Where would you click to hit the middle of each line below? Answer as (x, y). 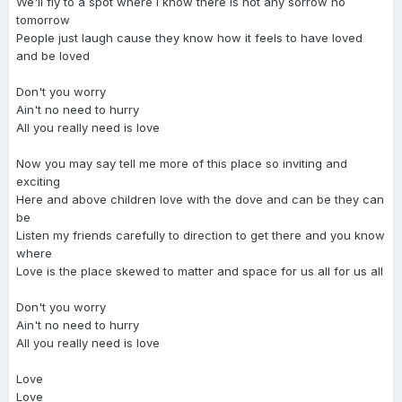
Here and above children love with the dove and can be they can (200, 199)
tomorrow (43, 19)
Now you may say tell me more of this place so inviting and (182, 163)
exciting (38, 181)
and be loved (53, 55)
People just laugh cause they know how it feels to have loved (189, 37)
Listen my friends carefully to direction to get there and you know (201, 235)
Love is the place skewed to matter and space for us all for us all (200, 271)
